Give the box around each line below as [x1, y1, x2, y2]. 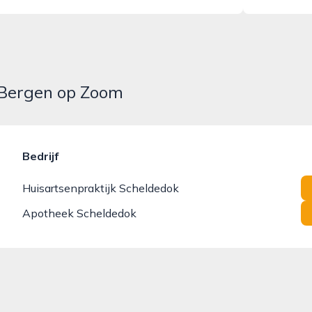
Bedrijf [22, 149, 58, 163]
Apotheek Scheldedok [22, 206, 136, 220]
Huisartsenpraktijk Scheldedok [22, 181, 179, 195]
